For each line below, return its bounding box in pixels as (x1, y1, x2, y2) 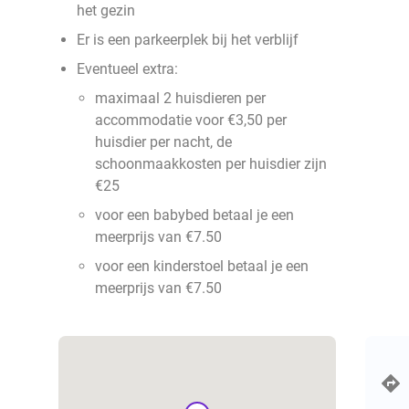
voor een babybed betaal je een (95, 206, 294, 224)
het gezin (77, 2, 135, 19)
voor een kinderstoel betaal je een (95, 257, 309, 275)
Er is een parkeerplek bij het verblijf (77, 31, 299, 48)
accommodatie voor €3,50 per (95, 111, 287, 129)
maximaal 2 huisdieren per (95, 89, 266, 107)
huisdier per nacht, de (95, 133, 232, 151)
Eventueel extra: (77, 60, 178, 78)
